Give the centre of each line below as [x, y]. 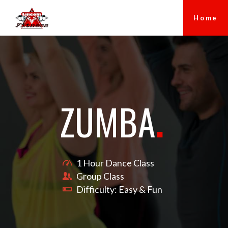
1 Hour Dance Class [115, 163]
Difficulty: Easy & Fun [119, 190]
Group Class [100, 176]
